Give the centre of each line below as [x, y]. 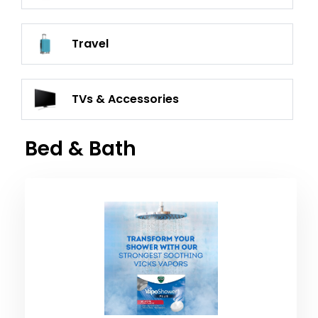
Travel [90, 44]
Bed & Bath [81, 149]
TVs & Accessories [125, 99]
